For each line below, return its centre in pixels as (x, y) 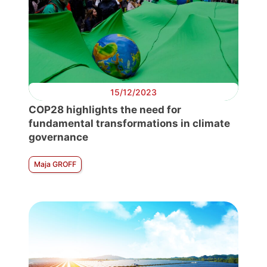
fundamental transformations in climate (129, 124)
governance (58, 137)
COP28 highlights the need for (105, 110)
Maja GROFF (55, 164)
